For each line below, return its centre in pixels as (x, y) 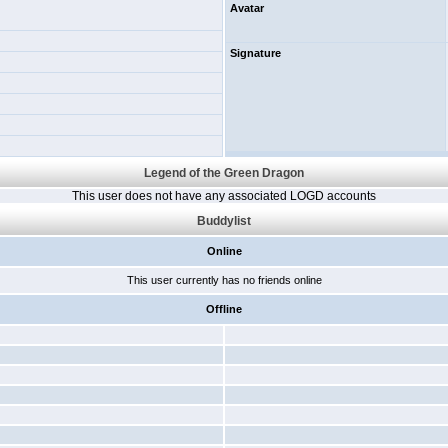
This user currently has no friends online (224, 280)
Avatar (247, 8)
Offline (224, 309)
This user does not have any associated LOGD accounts (224, 196)
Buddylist (224, 221)
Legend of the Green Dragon (224, 173)
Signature (255, 53)
